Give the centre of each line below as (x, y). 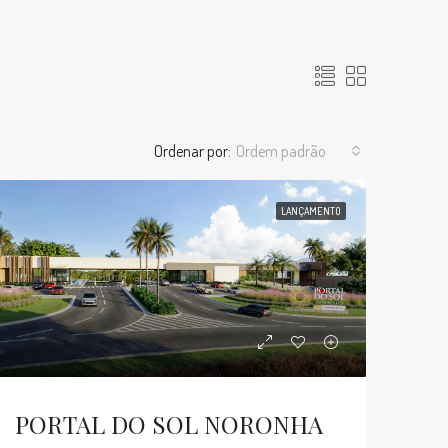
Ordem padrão (281, 151)
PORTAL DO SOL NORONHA (169, 423)
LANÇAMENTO (311, 211)
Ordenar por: (192, 151)
